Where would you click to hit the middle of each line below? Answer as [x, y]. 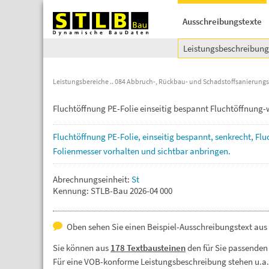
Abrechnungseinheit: [92, 179]
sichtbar [174, 151]
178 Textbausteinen [148, 248]
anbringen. [210, 151]
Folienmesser [78, 151]
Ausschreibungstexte [222, 21]
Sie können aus [82, 248]
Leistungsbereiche [81, 81]
